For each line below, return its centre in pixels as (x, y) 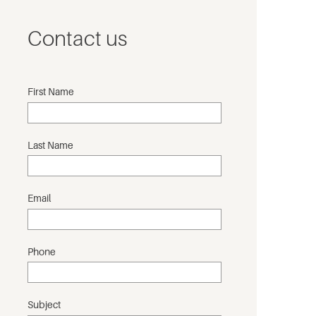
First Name (51, 91)
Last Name (50, 145)
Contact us (78, 38)
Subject (44, 304)
